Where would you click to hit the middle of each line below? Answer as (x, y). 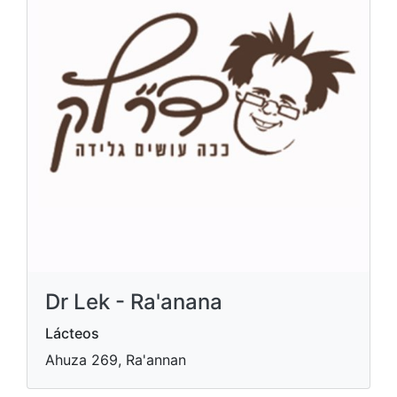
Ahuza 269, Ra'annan (116, 360)
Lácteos (72, 333)
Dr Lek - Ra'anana (134, 302)
